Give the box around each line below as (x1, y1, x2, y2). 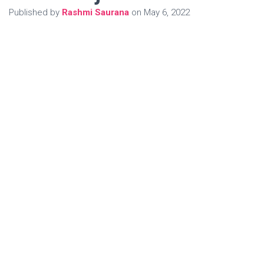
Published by (9, 6, 62, 18)
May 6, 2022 (144, 6, 190, 18)
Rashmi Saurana (62, 6, 129, 18)
